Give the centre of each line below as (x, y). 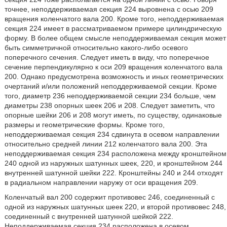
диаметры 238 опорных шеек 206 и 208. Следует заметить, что (109, 105)
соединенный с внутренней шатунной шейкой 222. (89, 216)
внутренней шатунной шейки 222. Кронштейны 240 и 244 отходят (113, 173)
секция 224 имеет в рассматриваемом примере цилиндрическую (113, 28)
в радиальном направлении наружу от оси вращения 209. (101, 182)
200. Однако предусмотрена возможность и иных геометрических (114, 77)
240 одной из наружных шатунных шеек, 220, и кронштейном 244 (113, 163)
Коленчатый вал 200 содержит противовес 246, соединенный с (109, 197)
